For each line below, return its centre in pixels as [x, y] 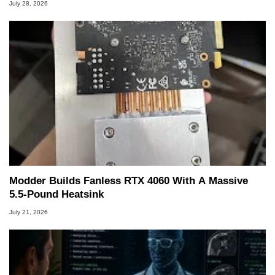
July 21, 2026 [29, 212]
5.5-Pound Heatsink [56, 195]
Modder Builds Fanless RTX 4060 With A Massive [129, 181]
